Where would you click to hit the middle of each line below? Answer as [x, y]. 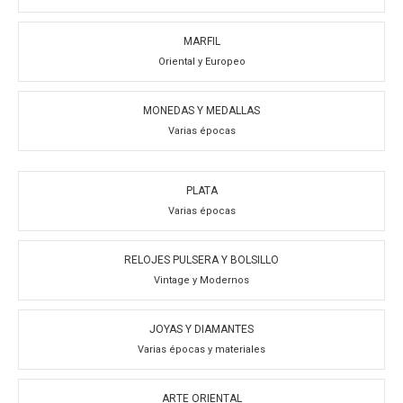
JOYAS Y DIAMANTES [201, 329]
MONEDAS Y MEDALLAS [201, 111]
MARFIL [201, 41]
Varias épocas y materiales [201, 349]
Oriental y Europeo [201, 61]
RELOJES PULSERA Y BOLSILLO [201, 260]
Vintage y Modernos [201, 280]
